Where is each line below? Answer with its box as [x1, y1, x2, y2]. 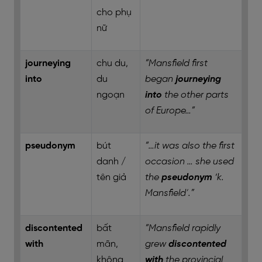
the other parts [162, 90, 229, 100]
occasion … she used [145, 157, 234, 167]
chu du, [96, 58, 128, 68]
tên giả [96, 173, 126, 182]
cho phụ [96, 8, 132, 18]
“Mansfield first [145, 58, 208, 68]
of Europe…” [145, 106, 195, 116]
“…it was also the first [145, 141, 235, 151]
